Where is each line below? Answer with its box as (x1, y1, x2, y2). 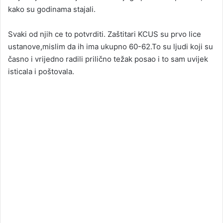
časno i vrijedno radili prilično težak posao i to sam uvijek (8, 54, 208, 64)
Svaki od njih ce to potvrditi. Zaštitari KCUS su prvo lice (8, 29, 201, 39)
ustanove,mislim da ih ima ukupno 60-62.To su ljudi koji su (8, 42, 213, 52)
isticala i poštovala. (8, 67, 74, 77)
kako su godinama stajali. (8, 4, 96, 14)
